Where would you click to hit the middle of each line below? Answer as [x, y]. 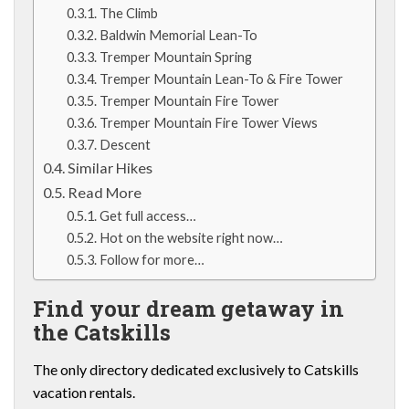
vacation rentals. [84, 392]
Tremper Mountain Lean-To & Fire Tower [221, 79]
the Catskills [102, 332]
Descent [125, 145]
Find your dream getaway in [189, 309]
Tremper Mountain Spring [175, 57]
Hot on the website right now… [191, 238]
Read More [105, 192]
